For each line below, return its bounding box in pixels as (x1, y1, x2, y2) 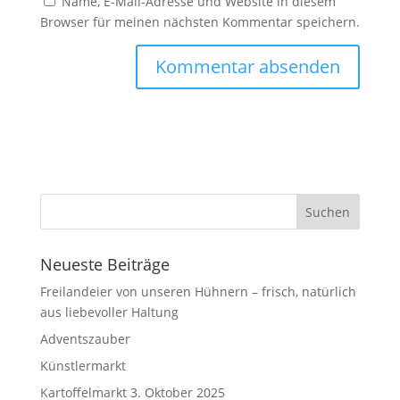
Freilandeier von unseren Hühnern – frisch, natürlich (39, 283, 356, 300)
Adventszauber (39, 330, 130, 347)
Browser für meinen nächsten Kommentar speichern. (39, 13, 360, 30)
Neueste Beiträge (39, 254, 170, 275)
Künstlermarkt (39, 357, 126, 374)
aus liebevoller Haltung (39, 304, 179, 321)
